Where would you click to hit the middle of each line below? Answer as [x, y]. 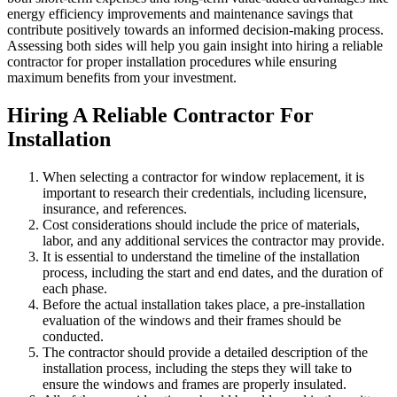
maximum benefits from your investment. [122, 78]
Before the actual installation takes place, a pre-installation [204, 304]
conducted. [73, 336]
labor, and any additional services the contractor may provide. [214, 241]
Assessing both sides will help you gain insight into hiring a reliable [195, 46]
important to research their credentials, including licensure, [205, 193]
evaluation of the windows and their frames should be [192, 320]
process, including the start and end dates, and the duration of [213, 272]
